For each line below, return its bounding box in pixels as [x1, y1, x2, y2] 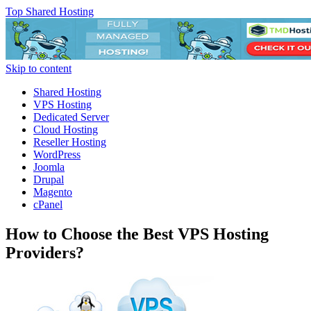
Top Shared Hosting [6, 6, 94, 17]
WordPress [33, 149, 81, 160]
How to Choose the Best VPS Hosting [6, 224, 269, 243]
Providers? [6, 243, 84, 262]
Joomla [33, 161, 65, 173]
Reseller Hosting [33, 136, 106, 148]
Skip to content [6, 62, 72, 74]
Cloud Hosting [33, 124, 98, 135]
